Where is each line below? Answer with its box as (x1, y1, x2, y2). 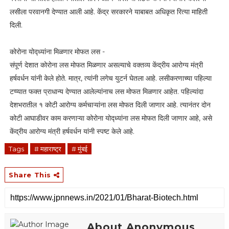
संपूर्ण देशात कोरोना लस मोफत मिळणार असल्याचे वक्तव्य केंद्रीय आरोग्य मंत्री (9, 60, 203, 70)
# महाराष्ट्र (34, 144, 61, 153)
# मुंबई (71, 144, 87, 153)
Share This (8, 170, 54, 179)
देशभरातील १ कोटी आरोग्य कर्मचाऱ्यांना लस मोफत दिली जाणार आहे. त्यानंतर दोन (9, 100, 211, 109)
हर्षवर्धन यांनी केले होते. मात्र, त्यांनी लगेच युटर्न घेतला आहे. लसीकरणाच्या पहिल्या (9, 73, 212, 83)
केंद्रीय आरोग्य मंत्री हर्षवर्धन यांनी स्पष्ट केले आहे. (9, 126, 134, 136)
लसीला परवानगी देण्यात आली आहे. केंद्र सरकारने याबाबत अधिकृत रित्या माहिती (9, 7, 208, 16)
